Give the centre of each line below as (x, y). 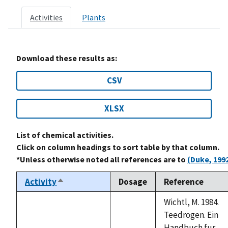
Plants (94, 17)
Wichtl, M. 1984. (191, 202)
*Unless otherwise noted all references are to (102, 159)
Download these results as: (67, 58)
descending (79, 193)
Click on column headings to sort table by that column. (118, 147)
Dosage (133, 181)
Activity (41, 181)
